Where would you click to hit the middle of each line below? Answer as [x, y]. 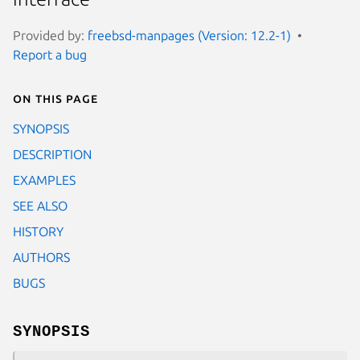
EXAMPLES [44, 180]
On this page [55, 98]
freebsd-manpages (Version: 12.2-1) [189, 35]
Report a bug [50, 54]
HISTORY [38, 231]
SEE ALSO [40, 205]
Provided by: [50, 35]
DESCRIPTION [52, 154]
